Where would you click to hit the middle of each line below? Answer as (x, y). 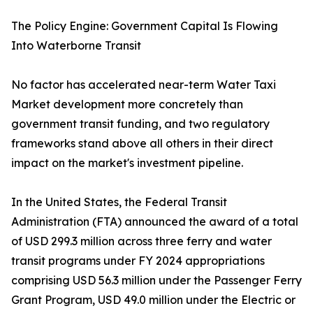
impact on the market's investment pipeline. (127, 163)
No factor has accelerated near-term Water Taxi (144, 85)
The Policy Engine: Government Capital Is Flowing (145, 26)
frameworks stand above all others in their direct (142, 144)
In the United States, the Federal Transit (119, 202)
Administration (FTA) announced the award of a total (155, 222)
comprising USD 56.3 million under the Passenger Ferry (156, 281)
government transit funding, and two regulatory (140, 124)
